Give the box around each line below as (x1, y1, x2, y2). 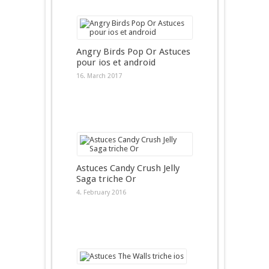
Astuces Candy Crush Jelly (76, 163, 180, 174)
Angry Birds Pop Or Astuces (76, 46, 190, 57)
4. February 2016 (76, 189, 126, 196)
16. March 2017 (76, 72, 122, 80)
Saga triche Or (76, 174, 136, 184)
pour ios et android (76, 57, 156, 68)
